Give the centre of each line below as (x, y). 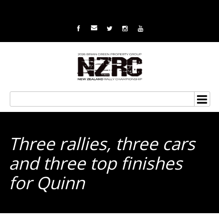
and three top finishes (96, 163)
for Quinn (49, 182)
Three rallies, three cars (102, 143)
